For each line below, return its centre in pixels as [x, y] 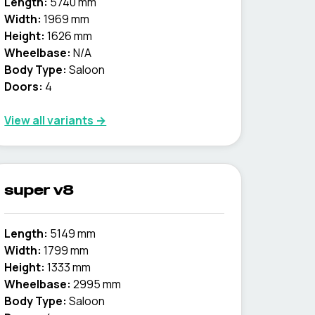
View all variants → [56, 120]
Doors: [24, 86]
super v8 [39, 191]
